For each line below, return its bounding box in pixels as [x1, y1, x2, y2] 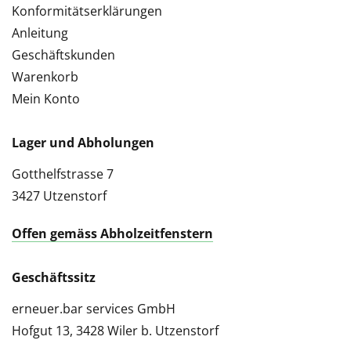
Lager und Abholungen [12, 134, 154, 151]
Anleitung [12, 24, 68, 42]
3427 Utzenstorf [12, 187, 107, 204]
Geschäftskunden [12, 46, 115, 63]
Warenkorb [12, 68, 78, 85]
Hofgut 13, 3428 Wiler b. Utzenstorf [12, 322, 219, 339]
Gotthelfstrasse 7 [12, 165, 114, 183]
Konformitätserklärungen [12, 2, 162, 20]
